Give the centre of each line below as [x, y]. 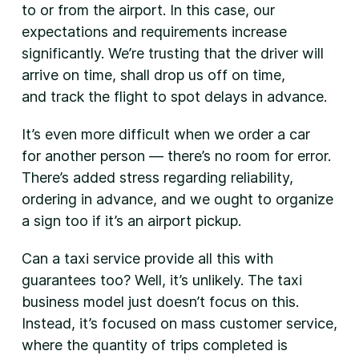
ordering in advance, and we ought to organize [177, 199]
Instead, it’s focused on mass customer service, [179, 323]
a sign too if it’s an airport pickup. [131, 221]
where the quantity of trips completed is [154, 345]
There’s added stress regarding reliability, [157, 177]
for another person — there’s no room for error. [176, 156]
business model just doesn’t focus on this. [160, 302]
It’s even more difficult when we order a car [165, 134]
